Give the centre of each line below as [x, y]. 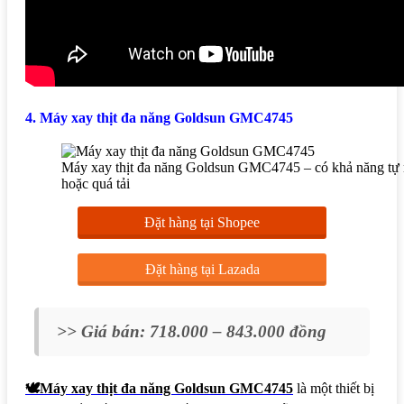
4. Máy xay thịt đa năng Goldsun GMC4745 [159, 117]
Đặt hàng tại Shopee [202, 223]
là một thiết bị [334, 389]
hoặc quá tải [96, 184]
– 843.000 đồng [270, 332]
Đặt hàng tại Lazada [202, 270]
